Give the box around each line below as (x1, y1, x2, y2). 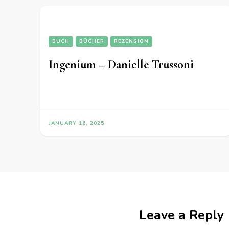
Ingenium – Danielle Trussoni (49, 57, 194, 73)
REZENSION (114, 38, 149, 45)
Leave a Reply (139, 207, 224, 224)
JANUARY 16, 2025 (49, 120, 104, 127)
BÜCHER (79, 38, 104, 45)
